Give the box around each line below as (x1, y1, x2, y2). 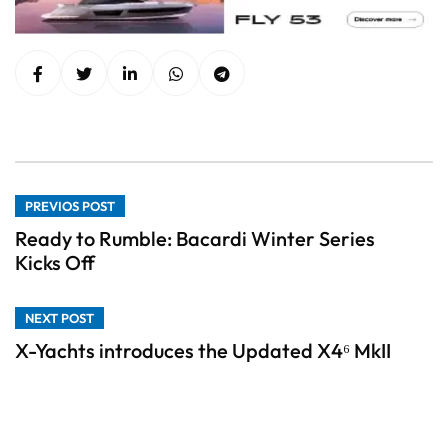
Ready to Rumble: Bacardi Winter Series (15, 226, 375, 252)
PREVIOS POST (25, 198, 115, 215)
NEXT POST (25, 310, 94, 327)
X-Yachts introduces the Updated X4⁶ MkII (15, 338, 391, 364)
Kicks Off (15, 250, 95, 276)
